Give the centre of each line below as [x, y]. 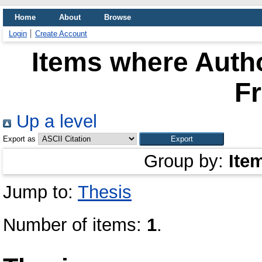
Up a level [54, 121]
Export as [19, 139]
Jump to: [40, 192]
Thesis [105, 192]
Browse [118, 17]
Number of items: [75, 225]
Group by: [186, 161]
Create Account [61, 34]
